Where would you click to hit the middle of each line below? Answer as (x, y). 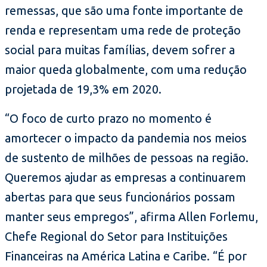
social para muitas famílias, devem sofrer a (120, 49)
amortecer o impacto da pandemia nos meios (126, 138)
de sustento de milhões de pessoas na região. (127, 157)
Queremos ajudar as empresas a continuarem (125, 177)
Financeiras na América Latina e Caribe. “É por (126, 256)
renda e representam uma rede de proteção (123, 30)
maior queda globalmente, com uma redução (126, 69)
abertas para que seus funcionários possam (120, 197)
